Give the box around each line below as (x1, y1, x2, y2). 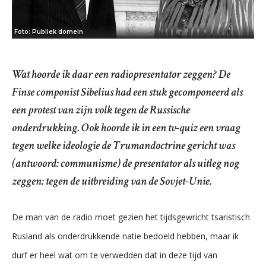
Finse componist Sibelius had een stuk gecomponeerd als (12, 84, 243, 100)
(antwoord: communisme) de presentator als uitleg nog (12, 156, 239, 171)
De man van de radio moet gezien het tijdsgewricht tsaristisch (12, 211, 250, 223)
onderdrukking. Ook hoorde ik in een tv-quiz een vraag (12, 120, 240, 135)
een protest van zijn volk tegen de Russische (12, 102, 190, 118)
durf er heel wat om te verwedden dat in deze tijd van (12, 249, 217, 261)
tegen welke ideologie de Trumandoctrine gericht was (12, 138, 235, 153)
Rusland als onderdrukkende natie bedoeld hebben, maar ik (12, 230, 239, 242)
